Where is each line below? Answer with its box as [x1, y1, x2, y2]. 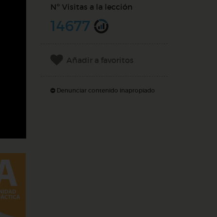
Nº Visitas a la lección [50, 2, 133, 12]
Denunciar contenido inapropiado [55, 87, 155, 94]
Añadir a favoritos [66, 55, 134, 65]
